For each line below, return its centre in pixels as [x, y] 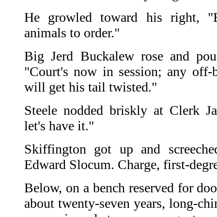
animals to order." [72, 33]
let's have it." [59, 126]
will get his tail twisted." [91, 87]
